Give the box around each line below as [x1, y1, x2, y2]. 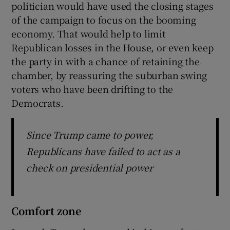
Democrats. [11, 95, 64, 109]
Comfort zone [11, 203, 82, 218]
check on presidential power [26, 160, 154, 174]
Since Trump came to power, [26, 127, 154, 141]
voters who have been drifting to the [11, 82, 174, 95]
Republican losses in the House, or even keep [11, 40, 214, 54]
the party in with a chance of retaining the [11, 54, 200, 68]
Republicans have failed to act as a [26, 144, 180, 158]
